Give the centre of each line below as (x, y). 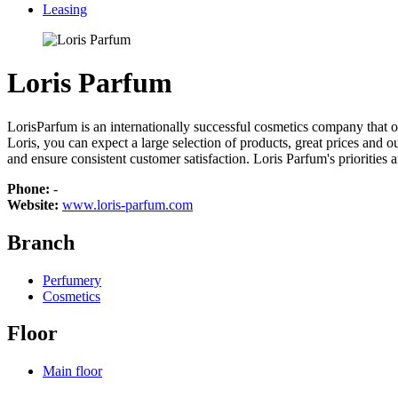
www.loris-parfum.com (127, 204)
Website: (35, 204)
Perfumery (72, 280)
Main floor (72, 371)
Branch (41, 242)
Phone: (30, 188)
